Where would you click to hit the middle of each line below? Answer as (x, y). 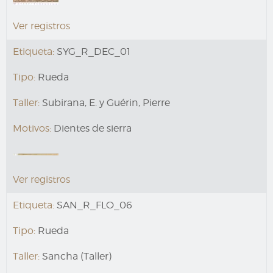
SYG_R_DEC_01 (92, 51)
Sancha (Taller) (76, 256)
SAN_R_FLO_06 (93, 205)
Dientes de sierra (91, 128)
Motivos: (32, 128)
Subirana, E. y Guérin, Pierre (105, 102)
